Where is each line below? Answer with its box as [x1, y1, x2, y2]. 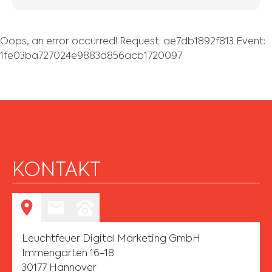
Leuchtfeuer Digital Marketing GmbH [22, 234, 200, 244]
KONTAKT [12, 161, 101, 180]
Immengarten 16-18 [22, 249, 114, 259]
